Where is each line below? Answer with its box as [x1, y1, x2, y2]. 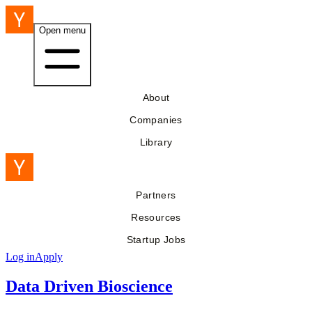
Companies [130, 114, 182, 125]
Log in [6, 251, 35, 263]
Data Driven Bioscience [6, 276, 173, 295]
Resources [131, 212, 181, 223]
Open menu [39, 25, 86, 36]
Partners [136, 189, 176, 201]
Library [139, 136, 173, 148]
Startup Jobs [126, 234, 186, 245]
